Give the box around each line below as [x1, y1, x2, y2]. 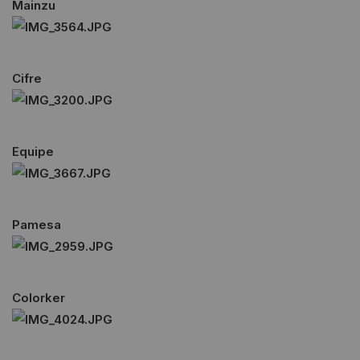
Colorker [12, 290, 65, 305]
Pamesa [12, 217, 61, 232]
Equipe [12, 144, 54, 159]
